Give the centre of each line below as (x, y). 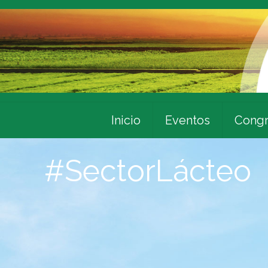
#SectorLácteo (148, 170)
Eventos (187, 120)
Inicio (126, 120)
